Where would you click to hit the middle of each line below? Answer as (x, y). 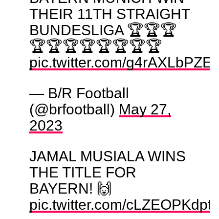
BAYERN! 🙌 (70, 188)
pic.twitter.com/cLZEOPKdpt (120, 204)
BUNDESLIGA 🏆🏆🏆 (103, 30)
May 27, (145, 109)
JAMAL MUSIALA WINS (107, 156)
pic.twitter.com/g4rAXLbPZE (120, 62)
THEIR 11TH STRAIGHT (109, 13)
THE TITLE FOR (83, 172)
